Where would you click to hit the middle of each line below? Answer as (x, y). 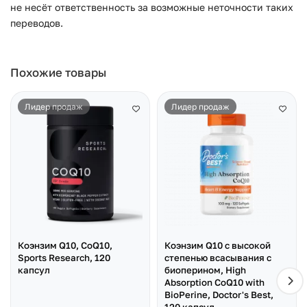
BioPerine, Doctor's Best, (219, 295)
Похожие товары (58, 72)
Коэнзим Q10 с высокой (218, 246)
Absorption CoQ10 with (214, 283)
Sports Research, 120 (64, 258)
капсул (34, 270)
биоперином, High (205, 270)
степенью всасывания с (218, 258)
